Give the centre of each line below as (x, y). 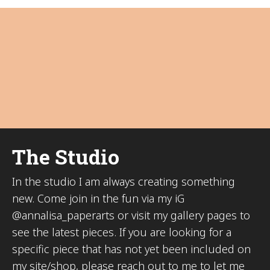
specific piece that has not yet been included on (131, 249)
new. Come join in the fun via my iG (98, 199)
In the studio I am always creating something (124, 182)
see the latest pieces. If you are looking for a (122, 232)
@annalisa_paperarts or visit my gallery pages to (131, 215)
